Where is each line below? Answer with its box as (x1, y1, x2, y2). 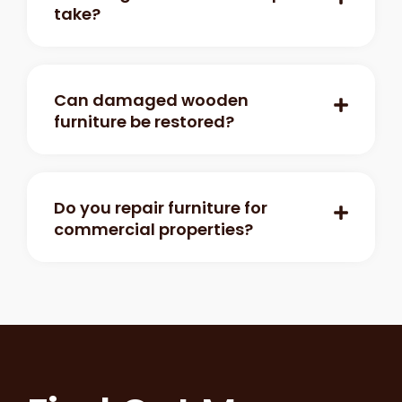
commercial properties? (54, 217, 253, 240)
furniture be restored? (54, 109, 234, 133)
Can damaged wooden (54, 88, 249, 111)
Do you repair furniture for (54, 196, 267, 219)
